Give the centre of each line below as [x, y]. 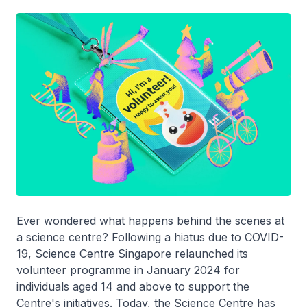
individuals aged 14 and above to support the [133, 286]
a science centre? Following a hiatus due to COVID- [150, 237]
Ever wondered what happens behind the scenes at [150, 220]
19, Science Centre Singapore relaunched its [132, 253]
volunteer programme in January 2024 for [128, 270]
